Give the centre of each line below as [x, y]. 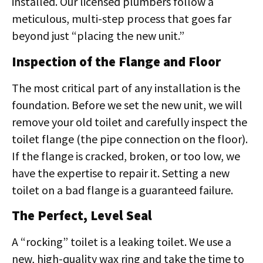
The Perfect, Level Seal [82, 215]
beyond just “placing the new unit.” [98, 36]
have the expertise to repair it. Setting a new [121, 173]
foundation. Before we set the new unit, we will [127, 104]
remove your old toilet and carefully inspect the [129, 122]
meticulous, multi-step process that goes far [122, 19]
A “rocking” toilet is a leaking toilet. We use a [122, 242]
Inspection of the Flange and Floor [116, 61]
